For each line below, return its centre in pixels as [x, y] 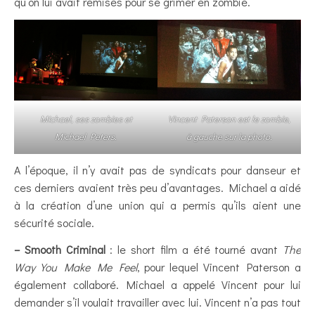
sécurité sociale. [54, 222]
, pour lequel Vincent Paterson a [219, 266]
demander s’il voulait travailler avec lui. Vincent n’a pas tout [157, 302]
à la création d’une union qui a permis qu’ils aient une [157, 205]
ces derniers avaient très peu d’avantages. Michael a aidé [157, 187]
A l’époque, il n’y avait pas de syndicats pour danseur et [157, 169]
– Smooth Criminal [60, 249]
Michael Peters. [86, 136]
